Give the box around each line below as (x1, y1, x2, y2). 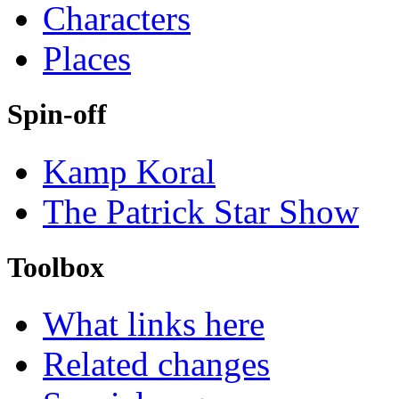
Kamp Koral (43, 151, 216, 191)
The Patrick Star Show (43, 191, 359, 231)
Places (43, 39, 131, 78)
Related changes (43, 344, 270, 383)
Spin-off (7, 98, 107, 131)
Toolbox (7, 250, 104, 283)
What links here (43, 304, 265, 343)
